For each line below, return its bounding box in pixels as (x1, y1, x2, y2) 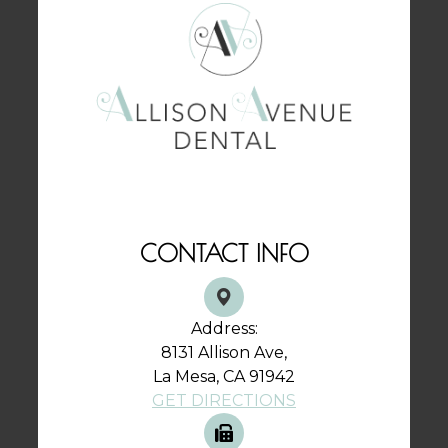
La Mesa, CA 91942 (153, 367, 295, 387)
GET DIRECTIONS (152, 391, 296, 411)
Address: (190, 319, 258, 339)
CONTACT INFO (139, 239, 309, 268)
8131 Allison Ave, (161, 343, 287, 363)
